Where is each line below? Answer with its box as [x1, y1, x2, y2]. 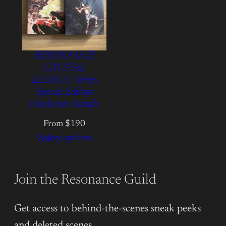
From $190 [43, 120, 85, 129]
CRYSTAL [43, 63, 86, 74]
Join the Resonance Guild [14, 173, 156, 188]
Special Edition [35, 87, 93, 98]
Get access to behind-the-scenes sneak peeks [14, 203, 201, 214]
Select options [38, 134, 91, 143]
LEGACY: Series [31, 75, 97, 86]
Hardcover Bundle [29, 99, 99, 110]
